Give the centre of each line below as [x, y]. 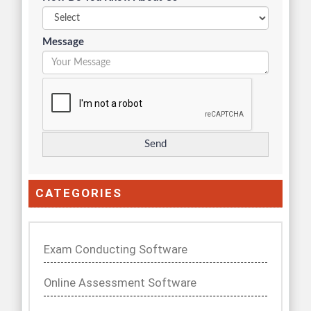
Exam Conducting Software [116, 250]
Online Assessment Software [120, 283]
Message [63, 42]
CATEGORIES [79, 193]
